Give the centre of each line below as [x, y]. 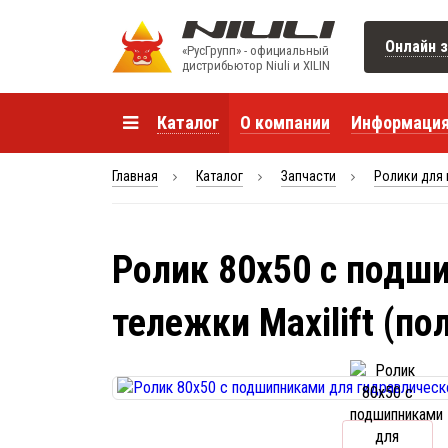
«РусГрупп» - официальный [255, 50]
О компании [284, 123]
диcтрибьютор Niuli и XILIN [256, 65]
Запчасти [308, 176]
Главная [135, 176]
